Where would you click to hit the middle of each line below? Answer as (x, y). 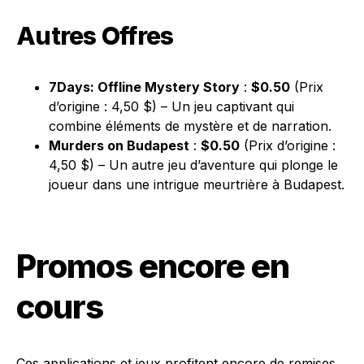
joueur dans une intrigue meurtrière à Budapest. (197, 184)
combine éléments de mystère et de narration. (190, 126)
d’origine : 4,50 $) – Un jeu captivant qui (171, 106)
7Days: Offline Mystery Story (144, 87)
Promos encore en (153, 266)
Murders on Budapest (119, 145)
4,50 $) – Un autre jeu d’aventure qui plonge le (193, 165)
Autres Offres (95, 36)
